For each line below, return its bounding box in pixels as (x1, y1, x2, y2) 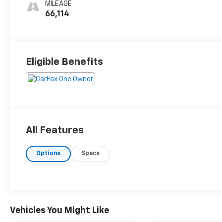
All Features (26, 125, 84, 136)
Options (36, 151, 61, 157)
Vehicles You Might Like (10, 206, 109, 215)
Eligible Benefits (26, 57, 104, 67)
